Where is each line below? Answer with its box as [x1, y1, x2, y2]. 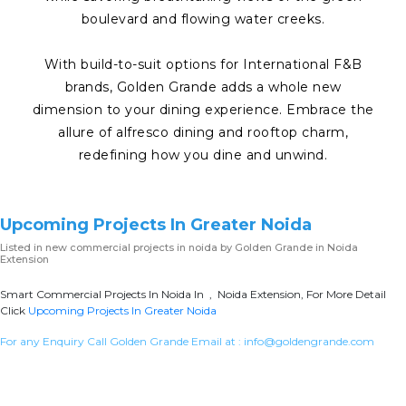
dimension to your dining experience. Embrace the [32, 101, 374, 118]
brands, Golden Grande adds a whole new [64, 78, 342, 95]
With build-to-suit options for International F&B [43, 55, 362, 72]
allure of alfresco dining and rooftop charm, [58, 123, 348, 140]
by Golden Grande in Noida [217, 240, 358, 254]
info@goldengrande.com [244, 333, 374, 348]
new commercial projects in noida [45, 240, 217, 254]
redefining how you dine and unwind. [78, 146, 328, 163]
